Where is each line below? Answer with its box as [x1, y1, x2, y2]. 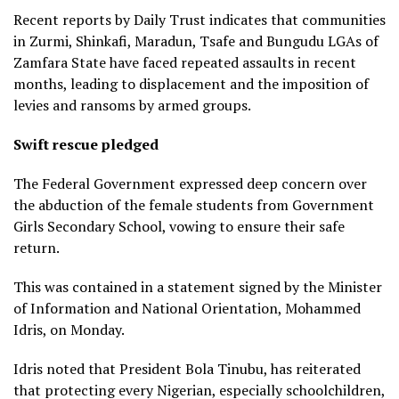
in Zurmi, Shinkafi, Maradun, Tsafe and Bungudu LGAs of [13, 30, 379, 51]
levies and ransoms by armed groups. [13, 94, 251, 115]
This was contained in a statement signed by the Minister [13, 276, 382, 297]
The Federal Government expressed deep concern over [13, 173, 367, 193]
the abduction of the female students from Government [13, 194, 374, 215]
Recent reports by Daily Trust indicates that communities [13, 9, 386, 29]
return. [13, 237, 60, 257]
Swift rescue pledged [13, 134, 159, 154]
